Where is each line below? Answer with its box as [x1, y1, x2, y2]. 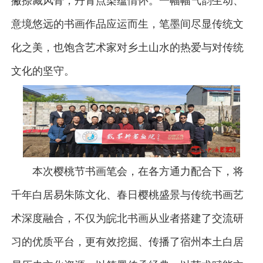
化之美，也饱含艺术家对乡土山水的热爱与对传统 [11, 41, 244, 53]
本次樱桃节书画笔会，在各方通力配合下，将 [32, 165, 244, 177]
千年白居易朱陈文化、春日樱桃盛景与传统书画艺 [11, 188, 244, 201]
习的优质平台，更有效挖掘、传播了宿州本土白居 [11, 235, 244, 248]
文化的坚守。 [11, 65, 75, 77]
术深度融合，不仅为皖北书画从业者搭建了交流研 [11, 212, 244, 224]
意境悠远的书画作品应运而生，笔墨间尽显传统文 [11, 18, 244, 30]
